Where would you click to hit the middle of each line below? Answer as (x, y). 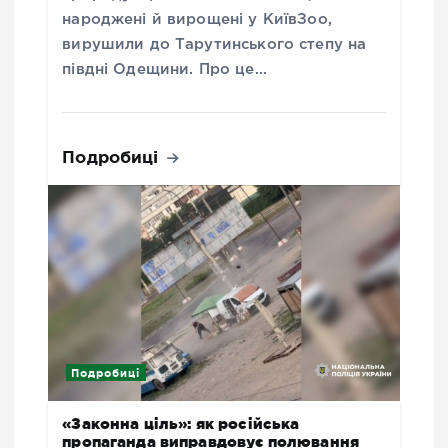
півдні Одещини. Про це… (164, 69)
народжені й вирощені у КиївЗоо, (197, 19)
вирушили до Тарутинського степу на (214, 44)
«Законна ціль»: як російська (181, 423)
